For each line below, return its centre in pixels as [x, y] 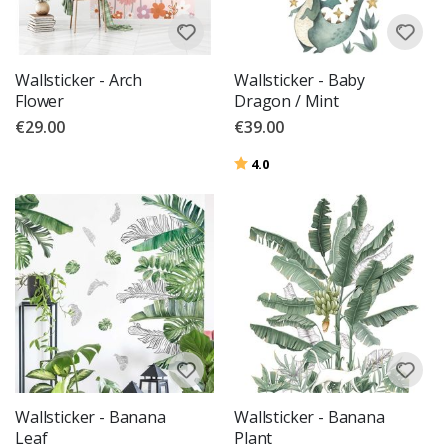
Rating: [256, 161]
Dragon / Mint [286, 101]
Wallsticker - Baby [300, 80]
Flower [40, 101]
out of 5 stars [309, 161]
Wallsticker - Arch [79, 80]
